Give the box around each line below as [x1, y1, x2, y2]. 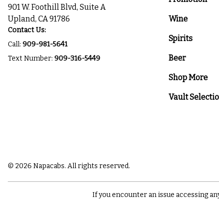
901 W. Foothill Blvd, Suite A [8, 2, 112, 12]
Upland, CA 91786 [8, 14, 70, 23]
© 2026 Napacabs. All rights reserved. [8, 161, 130, 170]
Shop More [168, 73, 208, 82]
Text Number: [8, 54, 54, 63]
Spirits [168, 34, 193, 43]
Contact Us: [8, 26, 46, 34]
